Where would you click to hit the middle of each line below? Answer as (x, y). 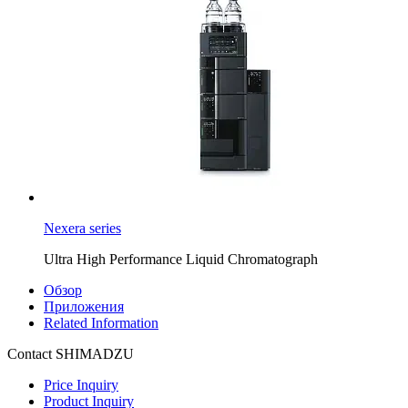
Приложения (84, 306)
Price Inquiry (81, 384)
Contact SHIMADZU (71, 353)
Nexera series (82, 228)
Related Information (101, 322)
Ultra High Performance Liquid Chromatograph (181, 259)
